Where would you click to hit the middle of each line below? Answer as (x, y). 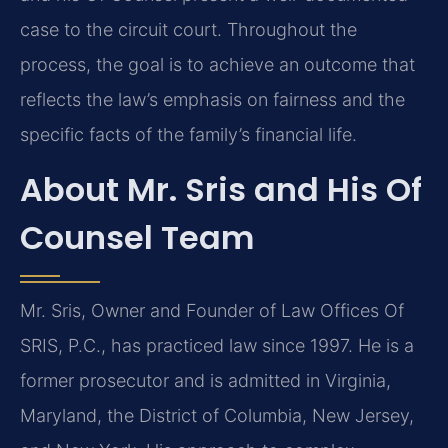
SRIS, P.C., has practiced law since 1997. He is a (217, 346)
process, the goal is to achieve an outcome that (217, 64)
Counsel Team (137, 238)
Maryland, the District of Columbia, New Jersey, (217, 416)
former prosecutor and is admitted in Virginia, (205, 381)
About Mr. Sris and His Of (221, 190)
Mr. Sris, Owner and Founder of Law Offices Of (212, 311)
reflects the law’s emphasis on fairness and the (212, 99)
